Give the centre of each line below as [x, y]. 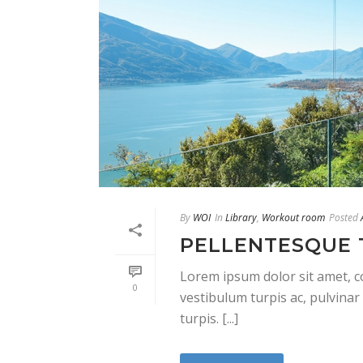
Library [241, 218]
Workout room [293, 218]
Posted [344, 218]
